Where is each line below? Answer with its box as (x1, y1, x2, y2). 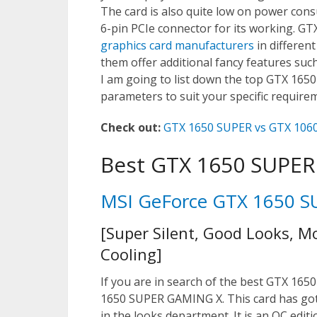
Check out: (100, 120, 161, 135)
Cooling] (100, 243, 162, 265)
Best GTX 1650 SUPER (100, 150, 316, 179)
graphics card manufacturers (100, 38, 254, 53)
